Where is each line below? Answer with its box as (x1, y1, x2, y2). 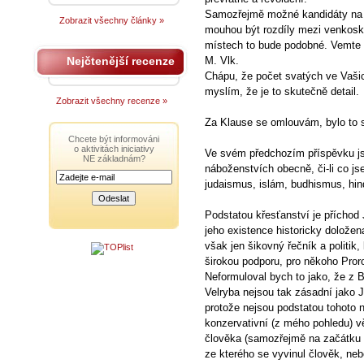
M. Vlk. (205, 54, 239, 67)
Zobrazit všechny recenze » (56, 96, 167, 106)
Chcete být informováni (68, 134, 159, 144)
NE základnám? (82, 154, 145, 163)
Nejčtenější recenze (67, 54, 175, 67)
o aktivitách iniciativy (73, 144, 154, 154)
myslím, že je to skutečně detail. (205, 85, 359, 97)
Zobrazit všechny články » (59, 15, 164, 25)
